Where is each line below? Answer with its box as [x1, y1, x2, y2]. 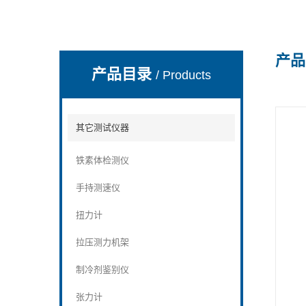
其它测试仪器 [76, 122, 130, 133]
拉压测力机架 [76, 237, 130, 247]
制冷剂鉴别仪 [76, 264, 130, 275]
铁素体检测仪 [76, 155, 130, 165]
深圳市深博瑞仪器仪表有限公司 [59, 58, 193, 69]
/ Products [156, 68, 212, 82]
